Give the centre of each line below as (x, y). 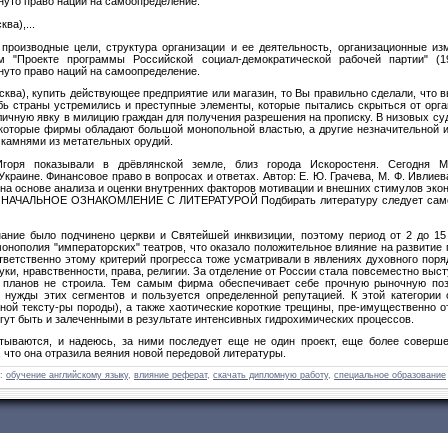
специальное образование (390, 374)
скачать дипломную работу (270, 374)
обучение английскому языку (67, 374)
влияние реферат (170, 374)
